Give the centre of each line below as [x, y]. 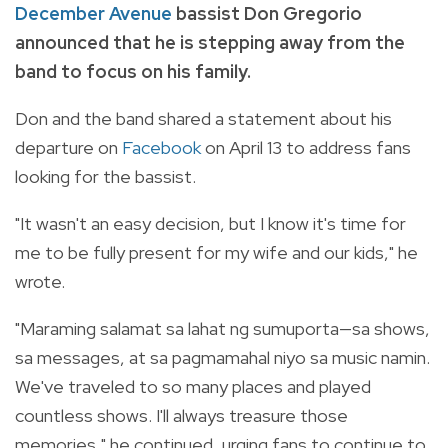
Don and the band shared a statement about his [203, 118]
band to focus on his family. [133, 71]
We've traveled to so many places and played [193, 386]
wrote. [40, 281]
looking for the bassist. [105, 176]
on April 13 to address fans [306, 147]
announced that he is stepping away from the [210, 42]
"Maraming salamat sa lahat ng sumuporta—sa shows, [222, 328]
